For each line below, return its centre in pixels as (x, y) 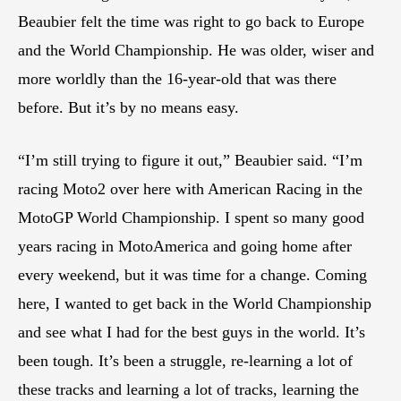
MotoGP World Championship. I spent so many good (191, 217)
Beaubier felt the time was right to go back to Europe (191, 21)
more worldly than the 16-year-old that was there (177, 78)
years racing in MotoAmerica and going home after (185, 246)
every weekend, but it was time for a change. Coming (192, 274)
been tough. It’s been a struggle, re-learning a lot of (185, 360)
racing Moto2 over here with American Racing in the (190, 188)
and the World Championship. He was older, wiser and (196, 50)
